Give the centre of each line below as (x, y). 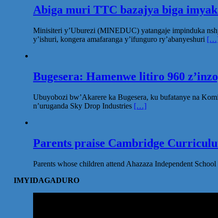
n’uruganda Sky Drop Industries (83, 106)
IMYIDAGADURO (46, 180)
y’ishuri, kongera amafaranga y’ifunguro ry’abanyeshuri (120, 39)
